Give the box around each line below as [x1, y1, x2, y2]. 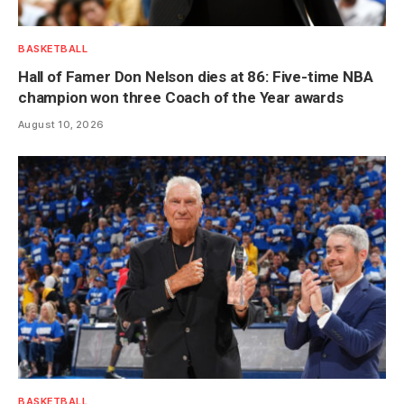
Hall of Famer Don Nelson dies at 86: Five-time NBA [18, 67, 373, 86]
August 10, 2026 [18, 117, 105, 131]
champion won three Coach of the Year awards [18, 87, 344, 106]
